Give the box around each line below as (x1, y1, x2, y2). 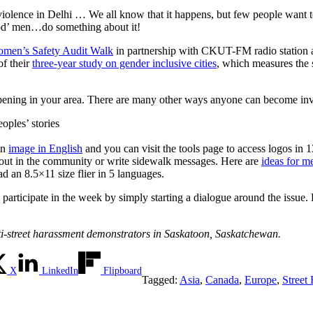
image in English (8, 143, 82, 155)
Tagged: (142, 274, 180, 286)
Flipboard (103, 265, 142, 277)
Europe (245, 274, 277, 286)
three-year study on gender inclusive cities (32, 57, 217, 70)
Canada (205, 274, 239, 286)
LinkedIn (42, 265, 78, 277)
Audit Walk (62, 45, 113, 57)
